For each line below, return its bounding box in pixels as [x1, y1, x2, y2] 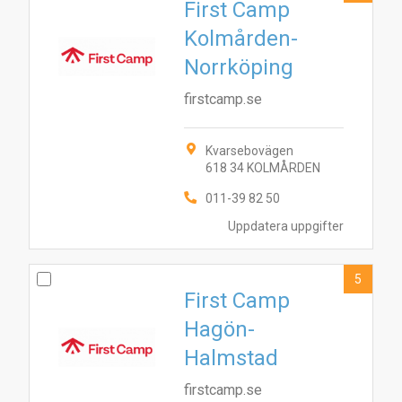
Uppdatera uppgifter [228, 218, 344, 233]
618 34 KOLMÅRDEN [205, 161, 320, 175]
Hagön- [184, 317, 255, 342]
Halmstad [184, 345, 278, 371]
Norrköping [184, 55, 293, 80]
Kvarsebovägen [205, 144, 293, 158]
